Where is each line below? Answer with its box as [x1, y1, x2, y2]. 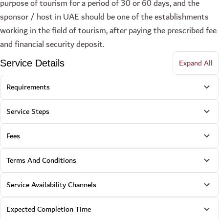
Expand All [179, 57, 213, 69]
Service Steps [6, 105, 49, 118]
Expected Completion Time [6, 203, 91, 216]
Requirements [6, 81, 50, 93]
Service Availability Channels [6, 178, 96, 191]
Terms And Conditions [6, 154, 76, 167]
